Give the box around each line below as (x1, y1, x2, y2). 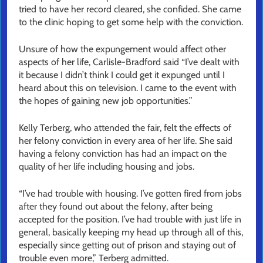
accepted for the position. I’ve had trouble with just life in (19, 214, 241, 225)
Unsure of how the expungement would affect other (19, 43, 226, 55)
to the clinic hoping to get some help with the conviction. (19, 16, 243, 28)
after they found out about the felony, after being (19, 201, 213, 213)
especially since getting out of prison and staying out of (19, 240, 236, 251)
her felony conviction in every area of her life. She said (19, 135, 232, 147)
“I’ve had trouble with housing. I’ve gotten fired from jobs (19, 188, 242, 200)
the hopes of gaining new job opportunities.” (19, 95, 193, 107)
